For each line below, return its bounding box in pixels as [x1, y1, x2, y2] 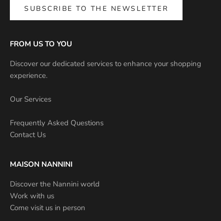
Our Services [10, 94, 51, 104]
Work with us [10, 190, 54, 201]
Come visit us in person [10, 202, 85, 213]
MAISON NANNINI [10, 159, 73, 169]
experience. [10, 70, 47, 80]
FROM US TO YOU [10, 38, 72, 49]
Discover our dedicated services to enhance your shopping [10, 58, 201, 69]
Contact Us [10, 129, 46, 140]
